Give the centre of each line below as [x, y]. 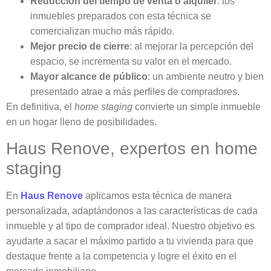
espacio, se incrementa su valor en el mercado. [131, 62]
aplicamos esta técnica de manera [157, 195]
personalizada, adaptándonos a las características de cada [132, 211]
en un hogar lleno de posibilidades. [81, 122]
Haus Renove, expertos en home [132, 148]
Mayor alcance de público [89, 77]
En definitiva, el [40, 107]
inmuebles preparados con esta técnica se [121, 16]
